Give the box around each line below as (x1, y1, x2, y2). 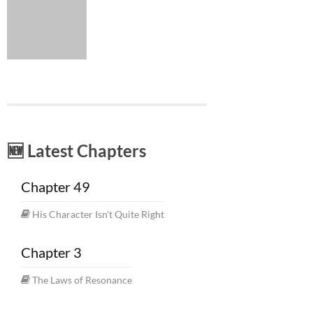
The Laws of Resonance (32, 274, 132, 286)
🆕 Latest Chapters (7, 140, 146, 161)
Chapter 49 (21, 178, 90, 196)
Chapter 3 (21, 244, 82, 261)
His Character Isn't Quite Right (32, 208, 164, 221)
